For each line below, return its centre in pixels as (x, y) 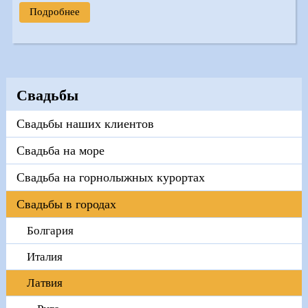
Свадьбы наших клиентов (85, 123)
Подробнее (54, 12)
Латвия (44, 283)
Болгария (50, 230)
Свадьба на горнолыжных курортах (110, 177)
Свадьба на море (60, 150)
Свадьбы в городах (66, 204)
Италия (44, 256)
